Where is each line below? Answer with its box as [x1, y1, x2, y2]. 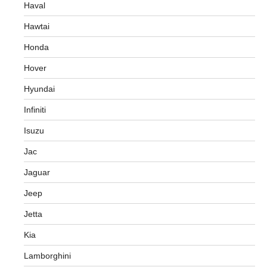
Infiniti [24, 105, 46, 114]
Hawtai [24, 21, 49, 31]
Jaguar [24, 167, 50, 177]
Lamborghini [24, 251, 71, 260]
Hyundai [24, 84, 55, 94]
